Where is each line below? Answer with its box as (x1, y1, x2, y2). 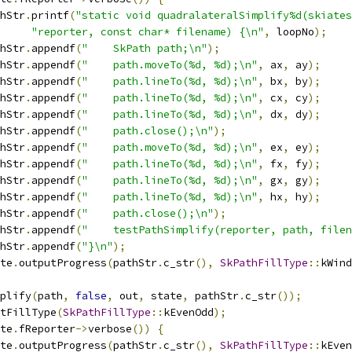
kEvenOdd (163, 306, 214, 319)
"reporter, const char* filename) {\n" (31, 25, 264, 38)
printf (31, 9, 69, 22)
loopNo (270, 25, 314, 38)
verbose (88, 322, 132, 335)
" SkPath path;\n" (82, 42, 207, 55)
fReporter (19, 322, 75, 335)
